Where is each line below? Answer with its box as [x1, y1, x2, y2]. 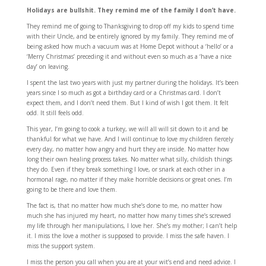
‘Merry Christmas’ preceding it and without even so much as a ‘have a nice [26, 52, 232, 61]
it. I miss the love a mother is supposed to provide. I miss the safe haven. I [26, 232, 229, 240]
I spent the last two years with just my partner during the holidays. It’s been [26, 78, 239, 87]
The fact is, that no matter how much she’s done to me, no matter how [26, 201, 222, 210]
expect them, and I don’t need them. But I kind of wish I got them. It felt [26, 99, 229, 107]
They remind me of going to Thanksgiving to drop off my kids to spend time [26, 22, 234, 30]
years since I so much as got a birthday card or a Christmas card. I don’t [26, 88, 221, 97]
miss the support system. [26, 242, 95, 250]
